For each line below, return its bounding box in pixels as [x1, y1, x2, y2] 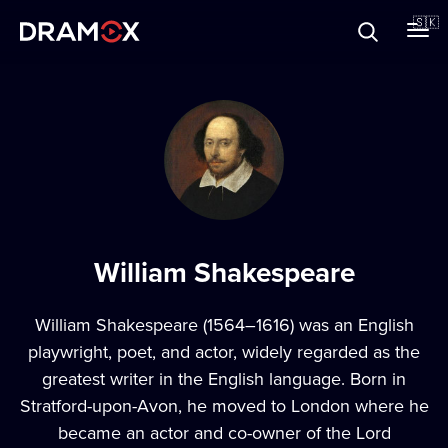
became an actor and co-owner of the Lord [57, 420, 391, 445]
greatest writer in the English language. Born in [42, 366, 406, 391]
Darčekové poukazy [20, 55, 181, 81]
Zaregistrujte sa [41, 186, 170, 212]
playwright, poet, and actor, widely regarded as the [28, 339, 420, 364]
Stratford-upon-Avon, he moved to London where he [19, 393, 429, 418]
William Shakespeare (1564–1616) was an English [34, 312, 414, 337]
